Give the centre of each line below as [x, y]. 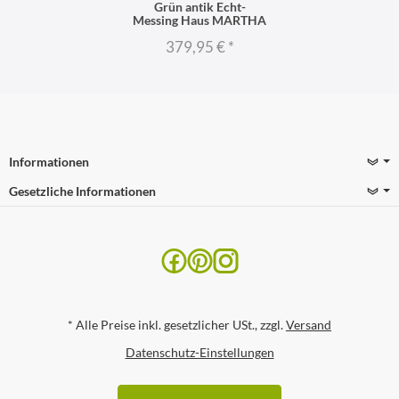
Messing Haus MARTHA [199, 20]
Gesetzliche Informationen [82, 191]
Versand [309, 324]
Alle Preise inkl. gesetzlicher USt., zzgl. [179, 324]
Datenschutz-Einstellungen [199, 353]
